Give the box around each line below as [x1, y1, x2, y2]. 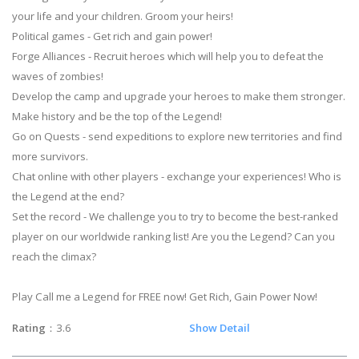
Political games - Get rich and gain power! [12, 29, 212, 44]
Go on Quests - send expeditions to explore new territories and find [12, 129, 342, 144]
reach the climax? [12, 249, 96, 264]
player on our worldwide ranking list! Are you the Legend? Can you [12, 229, 335, 244]
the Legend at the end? [12, 189, 124, 204]
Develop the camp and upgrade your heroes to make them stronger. [12, 89, 345, 104]
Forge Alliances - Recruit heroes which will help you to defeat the [12, 49, 324, 64]
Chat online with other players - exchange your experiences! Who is [12, 169, 341, 184]
